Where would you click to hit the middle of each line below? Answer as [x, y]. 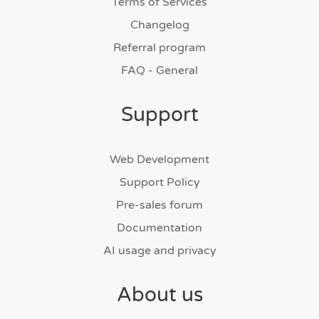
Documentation [159, 228]
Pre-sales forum [159, 205]
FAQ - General [159, 70]
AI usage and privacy [159, 250]
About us [159, 294]
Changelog [159, 25]
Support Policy [159, 182]
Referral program [159, 47]
